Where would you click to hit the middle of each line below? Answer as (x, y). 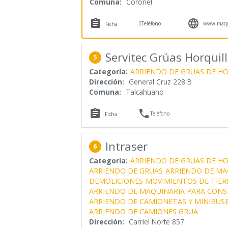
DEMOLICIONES (116, 181)
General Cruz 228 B (160, 81)
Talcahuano (145, 92)
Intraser (126, 146)
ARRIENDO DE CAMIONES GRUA (143, 211)
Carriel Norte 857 (156, 221)
